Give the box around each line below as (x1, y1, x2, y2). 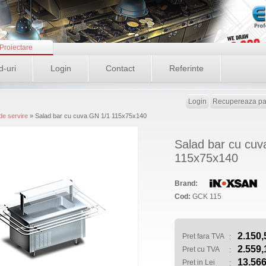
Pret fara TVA (182, 232, 224, 240)
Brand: (175, 179, 198, 188)
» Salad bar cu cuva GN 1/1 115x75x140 (30, 112, 147, 119)
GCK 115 (191, 192, 221, 201)
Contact (106, 64, 135, 73)
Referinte (169, 64, 204, 73)
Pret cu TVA (182, 245, 220, 254)
